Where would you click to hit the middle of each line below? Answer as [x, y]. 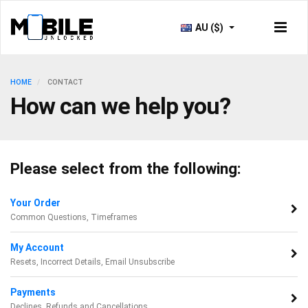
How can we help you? [120, 106]
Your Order [35, 203]
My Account [37, 247]
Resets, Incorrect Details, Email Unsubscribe [92, 262]
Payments [33, 292]
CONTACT [64, 82]
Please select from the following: [126, 168]
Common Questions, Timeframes [74, 217]
